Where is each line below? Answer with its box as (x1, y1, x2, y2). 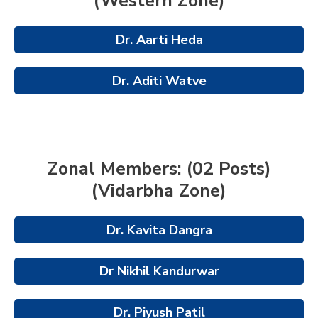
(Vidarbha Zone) (92, 178, 226, 203)
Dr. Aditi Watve (111, 72, 207, 89)
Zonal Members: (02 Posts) (47, 156, 271, 181)
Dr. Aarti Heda (115, 31, 203, 48)
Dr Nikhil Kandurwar (99, 262, 219, 280)
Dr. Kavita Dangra (106, 221, 212, 238)
